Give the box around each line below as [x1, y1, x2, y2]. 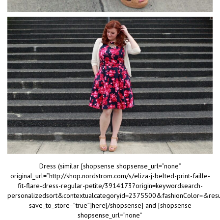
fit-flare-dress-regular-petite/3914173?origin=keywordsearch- [17, 181, 203, 190]
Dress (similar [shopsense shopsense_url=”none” [39, 161, 181, 170]
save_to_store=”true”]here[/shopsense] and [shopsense [28, 200, 192, 210]
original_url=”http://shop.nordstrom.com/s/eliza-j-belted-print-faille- [10, 171, 210, 180]
